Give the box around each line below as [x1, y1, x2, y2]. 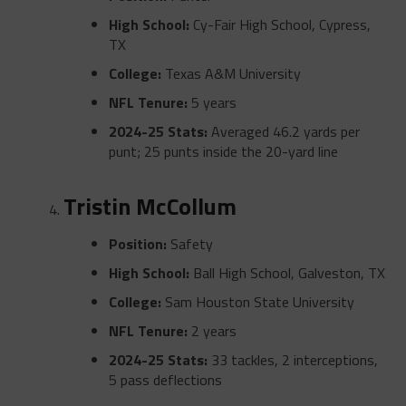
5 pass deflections [108, 368, 222, 391]
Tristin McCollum [63, 188, 237, 224]
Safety [166, 232, 213, 255]
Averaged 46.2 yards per [207, 120, 360, 142]
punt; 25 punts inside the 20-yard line [108, 140, 338, 162]
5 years [187, 91, 237, 113]
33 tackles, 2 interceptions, [207, 348, 378, 371]
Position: [108, 232, 167, 255]
